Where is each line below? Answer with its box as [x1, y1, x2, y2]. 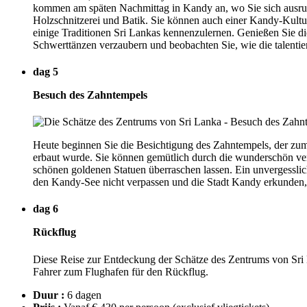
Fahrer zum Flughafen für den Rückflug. [33, 265, 208, 278]
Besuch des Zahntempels [33, 88, 147, 101]
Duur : [33, 288, 64, 301]
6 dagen [64, 288, 101, 301]
